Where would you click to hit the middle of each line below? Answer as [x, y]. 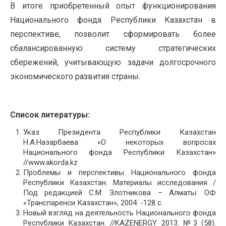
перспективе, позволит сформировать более [113, 34]
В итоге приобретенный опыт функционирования [113, 6]
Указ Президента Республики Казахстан [119, 132]
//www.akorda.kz [50, 163]
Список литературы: [50, 115]
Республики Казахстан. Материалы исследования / [119, 183]
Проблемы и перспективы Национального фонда [119, 173]
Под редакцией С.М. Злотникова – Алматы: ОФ [119, 193]
